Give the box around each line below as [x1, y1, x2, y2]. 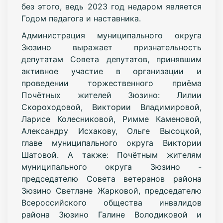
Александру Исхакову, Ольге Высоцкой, [21, 125, 202, 136]
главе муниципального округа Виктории [21, 137, 202, 148]
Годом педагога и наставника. [21, 13, 141, 23]
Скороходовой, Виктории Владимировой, [21, 102, 202, 112]
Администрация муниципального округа [21, 30, 202, 40]
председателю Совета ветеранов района [21, 173, 202, 184]
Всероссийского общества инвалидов [21, 197, 202, 208]
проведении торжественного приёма [21, 78, 202, 88]
